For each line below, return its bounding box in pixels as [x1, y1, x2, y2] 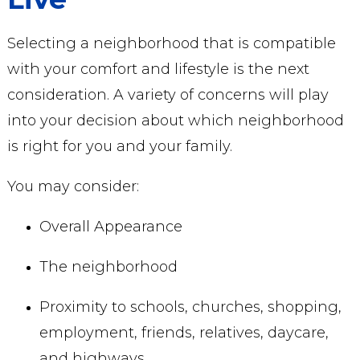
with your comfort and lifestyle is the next [6, 60, 309, 78]
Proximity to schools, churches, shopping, [39, 298, 342, 316]
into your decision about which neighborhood [6, 112, 344, 129]
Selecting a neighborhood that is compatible [6, 35, 336, 52]
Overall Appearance [39, 218, 182, 235]
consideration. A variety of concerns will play [6, 86, 329, 104]
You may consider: [6, 178, 139, 195]
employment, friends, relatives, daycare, [39, 324, 329, 342]
